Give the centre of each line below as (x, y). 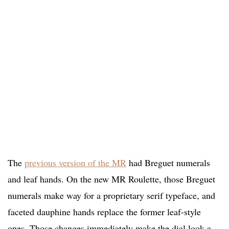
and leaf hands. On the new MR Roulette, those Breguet (111, 179)
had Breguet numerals (168, 163)
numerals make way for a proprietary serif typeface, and (111, 196)
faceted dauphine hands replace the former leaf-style (104, 212)
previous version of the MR (75, 163)
